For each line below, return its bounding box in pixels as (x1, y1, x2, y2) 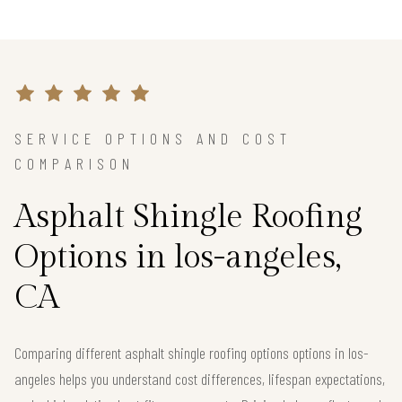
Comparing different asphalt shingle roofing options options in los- (14, 343, 369, 363)
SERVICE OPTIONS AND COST (14, 128, 292, 149)
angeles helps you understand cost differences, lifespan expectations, (14, 369, 385, 389)
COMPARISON (14, 153, 135, 174)
